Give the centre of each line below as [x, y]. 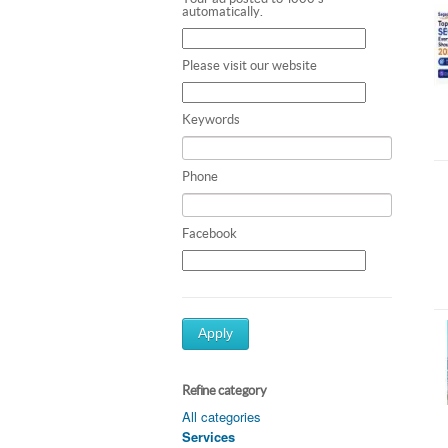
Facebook [209, 233]
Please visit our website [249, 65]
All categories [221, 416]
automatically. [222, 11]
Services [208, 436]
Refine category [224, 390]
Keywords [211, 119]
